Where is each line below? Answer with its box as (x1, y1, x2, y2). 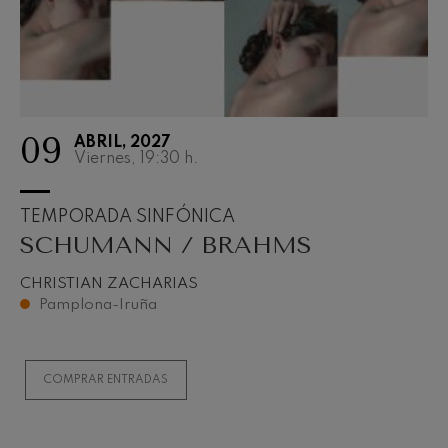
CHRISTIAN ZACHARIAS (20, 276, 198, 293)
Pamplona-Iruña (39, 297, 158, 314)
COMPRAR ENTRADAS (44, 374, 169, 387)
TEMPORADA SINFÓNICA (20, 207, 235, 226)
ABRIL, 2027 (74, 134, 171, 151)
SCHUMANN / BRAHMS (20, 230, 312, 259)
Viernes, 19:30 (74, 150, 180, 167)
